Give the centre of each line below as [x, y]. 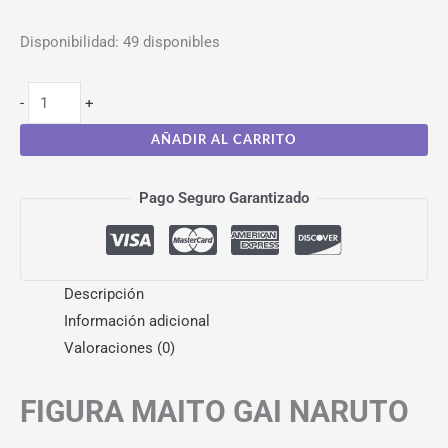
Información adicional [136, 321]
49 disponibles [171, 42]
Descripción [103, 294]
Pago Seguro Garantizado [224, 197]
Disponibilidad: [69, 42]
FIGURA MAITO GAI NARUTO [214, 412]
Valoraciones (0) [119, 348]
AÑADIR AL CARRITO [224, 139]
